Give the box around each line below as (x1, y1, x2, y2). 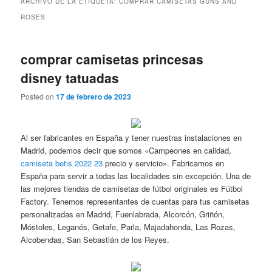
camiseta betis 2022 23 (21, 157, 103, 169)
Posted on (21, 91, 56, 102)
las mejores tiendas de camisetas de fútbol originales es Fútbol (21, 182, 243, 194)
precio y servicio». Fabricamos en (103, 157, 225, 169)
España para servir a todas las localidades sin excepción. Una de (21, 169, 251, 182)
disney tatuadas (21, 68, 120, 87)
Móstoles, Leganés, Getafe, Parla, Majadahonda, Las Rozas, (21, 220, 236, 233)
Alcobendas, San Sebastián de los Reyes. (21, 233, 170, 245)
